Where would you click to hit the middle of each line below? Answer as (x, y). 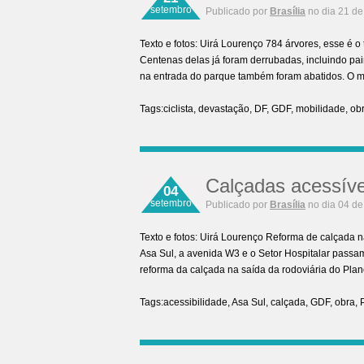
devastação (224, 109)
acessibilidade (195, 302)
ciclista (178, 109)
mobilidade (321, 109)
